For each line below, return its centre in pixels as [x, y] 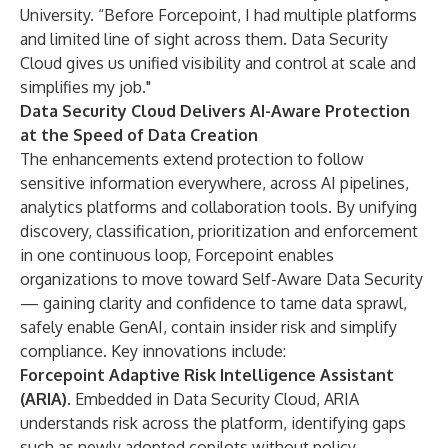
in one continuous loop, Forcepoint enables [177, 255]
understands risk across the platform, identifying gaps [213, 423]
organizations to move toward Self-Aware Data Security [221, 279]
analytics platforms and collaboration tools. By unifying [218, 207]
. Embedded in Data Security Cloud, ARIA [213, 399]
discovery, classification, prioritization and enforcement [219, 231]
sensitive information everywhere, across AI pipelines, [214, 183]
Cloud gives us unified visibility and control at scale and [218, 63]
